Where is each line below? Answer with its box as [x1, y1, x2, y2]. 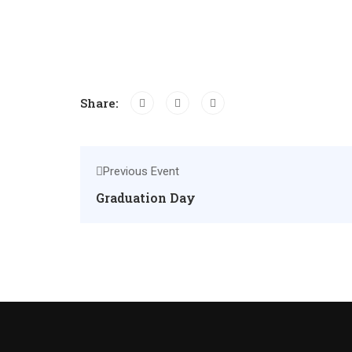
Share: [80, 94, 119, 111]
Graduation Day [96, 189, 196, 206]
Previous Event [103, 164, 179, 178]
